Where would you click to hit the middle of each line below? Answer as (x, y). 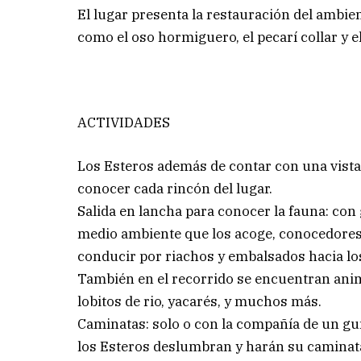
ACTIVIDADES (124, 123)
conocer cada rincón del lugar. (175, 189)
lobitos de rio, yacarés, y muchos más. (200, 302)
